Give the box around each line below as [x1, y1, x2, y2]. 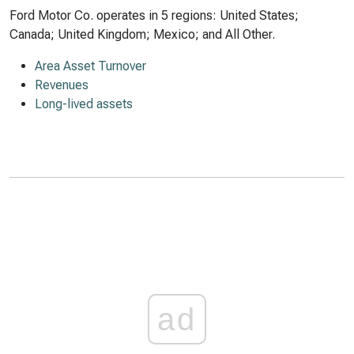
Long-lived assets [35, 96, 133, 111]
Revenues [35, 77, 88, 92]
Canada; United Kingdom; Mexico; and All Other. [9, 27, 275, 42]
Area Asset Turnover [35, 58, 146, 73]
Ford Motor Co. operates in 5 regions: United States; [9, 8, 299, 23]
